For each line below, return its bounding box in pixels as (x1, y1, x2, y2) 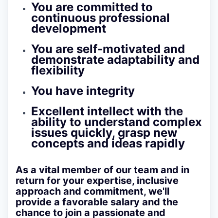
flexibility (31, 63, 85, 77)
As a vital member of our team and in (16, 163, 189, 176)
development (31, 21, 106, 36)
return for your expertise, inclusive (16, 174, 179, 186)
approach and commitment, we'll (16, 185, 169, 197)
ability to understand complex (31, 114, 202, 129)
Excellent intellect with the (31, 104, 183, 118)
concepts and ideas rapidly (31, 136, 185, 150)
